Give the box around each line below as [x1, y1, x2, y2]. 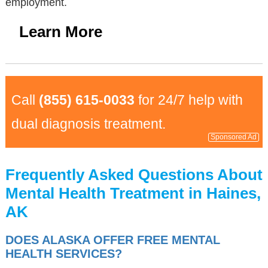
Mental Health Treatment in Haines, [5, 184, 261, 202]
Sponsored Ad [211, 133, 257, 141]
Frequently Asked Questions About [5, 166, 263, 184]
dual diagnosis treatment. [11, 116, 166, 132]
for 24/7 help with [134, 92, 243, 108]
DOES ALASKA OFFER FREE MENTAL [5, 233, 220, 246]
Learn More [19, 23, 102, 41]
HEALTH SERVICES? [5, 247, 122, 260]
